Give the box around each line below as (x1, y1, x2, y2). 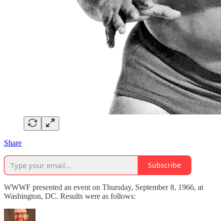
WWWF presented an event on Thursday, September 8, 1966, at (4, 183, 203, 191)
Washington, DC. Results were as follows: (4, 191, 136, 200)
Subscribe (148, 160, 181, 170)
